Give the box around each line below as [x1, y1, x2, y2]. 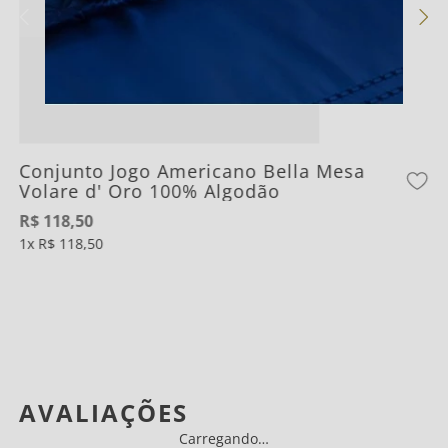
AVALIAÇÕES [19, 396, 189, 429]
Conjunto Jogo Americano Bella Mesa [19, 159, 366, 183]
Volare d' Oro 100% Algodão [19, 179, 281, 203]
